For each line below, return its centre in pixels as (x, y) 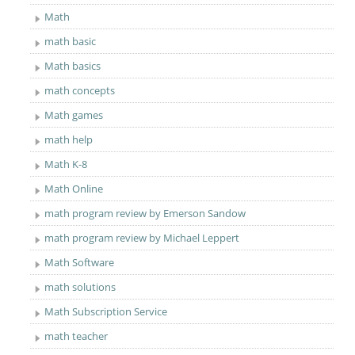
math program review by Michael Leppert (142, 238)
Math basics (73, 66)
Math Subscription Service (106, 311)
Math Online (74, 189)
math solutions (80, 287)
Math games (74, 115)
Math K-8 (66, 164)
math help (69, 139)
